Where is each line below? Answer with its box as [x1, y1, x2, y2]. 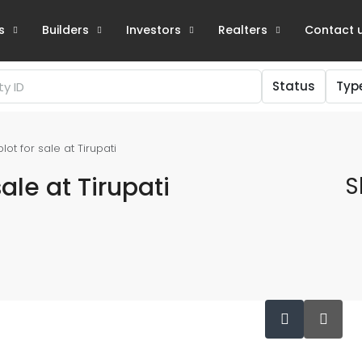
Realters [218, 22, 267, 38]
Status [272, 78, 315, 95]
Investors [126, 22, 181, 38]
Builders [42, 22, 89, 38]
